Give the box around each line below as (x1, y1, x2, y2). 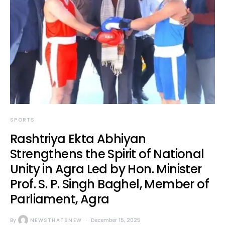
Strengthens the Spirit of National (10, 146, 204, 162)
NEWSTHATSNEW (30, 216, 82, 224)
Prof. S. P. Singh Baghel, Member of (10, 176, 209, 192)
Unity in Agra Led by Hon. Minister (10, 161, 202, 177)
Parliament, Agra (10, 191, 109, 207)
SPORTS (10, 116, 35, 124)
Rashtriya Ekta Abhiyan (10, 131, 146, 147)
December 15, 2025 (91, 216, 141, 224)
